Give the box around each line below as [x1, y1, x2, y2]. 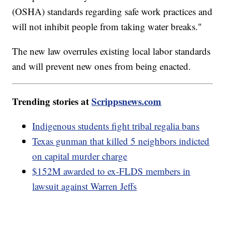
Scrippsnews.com [91, 94, 162, 108]
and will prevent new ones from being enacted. [12, 59, 191, 72]
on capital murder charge [32, 149, 128, 162]
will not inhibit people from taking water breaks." [12, 20, 205, 33]
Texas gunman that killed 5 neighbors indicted [32, 134, 210, 147]
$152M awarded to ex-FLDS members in [32, 164, 191, 177]
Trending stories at [12, 94, 92, 108]
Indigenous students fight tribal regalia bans [32, 119, 200, 132]
